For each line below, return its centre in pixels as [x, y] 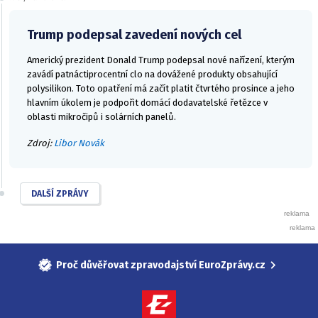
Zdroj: [40, 143]
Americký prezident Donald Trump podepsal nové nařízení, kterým [161, 60]
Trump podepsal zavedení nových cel [134, 35]
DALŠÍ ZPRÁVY [60, 193]
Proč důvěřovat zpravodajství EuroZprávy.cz [161, 265]
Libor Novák [79, 143]
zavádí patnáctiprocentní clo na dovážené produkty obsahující [152, 75]
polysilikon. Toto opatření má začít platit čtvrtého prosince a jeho [161, 89]
